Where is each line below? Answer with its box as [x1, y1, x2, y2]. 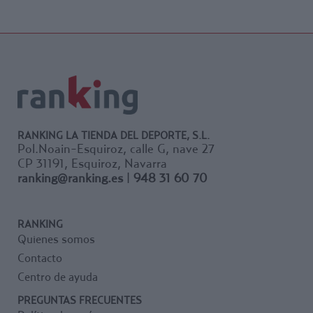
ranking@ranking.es [17, 170, 123, 185]
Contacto [17, 250, 62, 265]
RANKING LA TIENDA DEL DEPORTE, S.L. [17, 128, 210, 141]
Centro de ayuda [17, 269, 98, 284]
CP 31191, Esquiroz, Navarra [17, 155, 167, 170]
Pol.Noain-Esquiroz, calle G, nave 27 [17, 140, 214, 156]
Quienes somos [17, 231, 95, 246]
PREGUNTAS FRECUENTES [17, 293, 142, 306]
